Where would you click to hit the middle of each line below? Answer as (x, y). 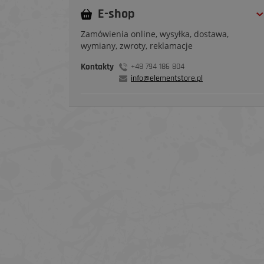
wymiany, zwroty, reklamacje (137, 46)
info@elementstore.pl (167, 79)
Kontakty (97, 67)
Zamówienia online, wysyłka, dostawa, (155, 34)
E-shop (116, 14)
